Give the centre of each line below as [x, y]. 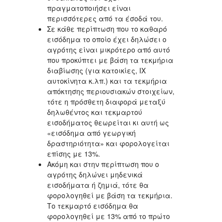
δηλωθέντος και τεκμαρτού [95, 112]
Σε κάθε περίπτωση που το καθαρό [107, 29]
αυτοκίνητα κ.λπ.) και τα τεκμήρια [107, 81]
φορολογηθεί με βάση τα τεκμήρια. [110, 195]
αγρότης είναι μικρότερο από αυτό [109, 50]
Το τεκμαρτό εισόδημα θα [93, 206]
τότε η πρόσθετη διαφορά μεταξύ [106, 102]
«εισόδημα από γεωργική [91, 133]
